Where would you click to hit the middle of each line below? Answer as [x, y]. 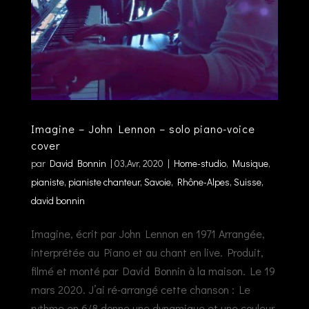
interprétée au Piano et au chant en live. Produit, [147, 252]
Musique [250, 163]
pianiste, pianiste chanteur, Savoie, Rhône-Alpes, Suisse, [147, 181]
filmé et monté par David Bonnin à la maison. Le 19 [153, 270]
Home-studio [200, 163]
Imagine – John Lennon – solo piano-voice [143, 128]
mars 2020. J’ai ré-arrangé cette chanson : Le [140, 289]
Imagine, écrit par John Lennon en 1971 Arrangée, [148, 233]
